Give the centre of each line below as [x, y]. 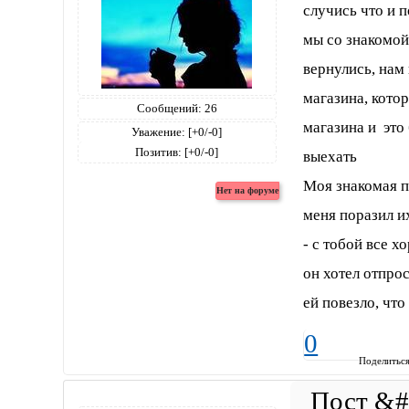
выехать [330, 156]
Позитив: [159, 152]
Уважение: [159, 132]
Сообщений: [169, 108]
